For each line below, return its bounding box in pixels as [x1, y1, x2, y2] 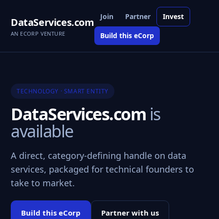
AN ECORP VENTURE [11, 29, 66, 37]
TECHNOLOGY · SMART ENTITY [17, 87, 109, 95]
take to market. [11, 177, 75, 189]
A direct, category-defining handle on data [11, 150, 186, 161]
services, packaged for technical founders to [11, 163, 194, 175]
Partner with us [101, 208, 159, 218]
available [11, 120, 73, 142]
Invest [162, 12, 184, 21]
